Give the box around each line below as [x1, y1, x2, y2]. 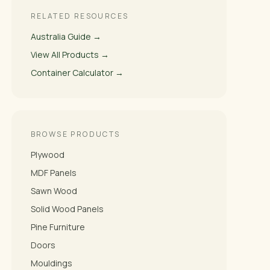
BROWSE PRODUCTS [30, 128, 121, 139]
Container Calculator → [30, 66, 124, 78]
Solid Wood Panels [30, 202, 104, 215]
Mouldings [30, 257, 72, 269]
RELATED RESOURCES [30, 10, 129, 21]
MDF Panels [30, 166, 77, 178]
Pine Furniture [30, 221, 85, 233]
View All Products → [30, 48, 109, 60]
